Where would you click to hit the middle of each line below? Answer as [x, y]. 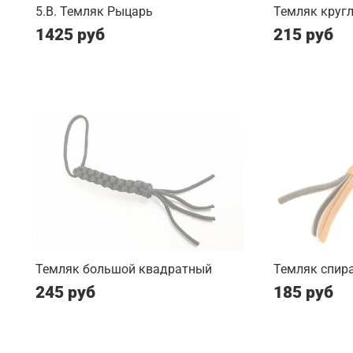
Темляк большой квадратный [124, 269]
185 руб [303, 293]
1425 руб [70, 35]
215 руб [303, 35]
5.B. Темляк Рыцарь [94, 12]
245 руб [65, 293]
